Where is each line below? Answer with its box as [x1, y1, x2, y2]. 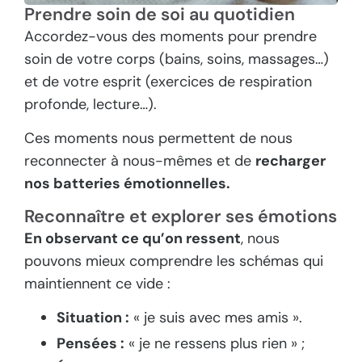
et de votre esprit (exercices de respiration [24, 72, 312, 92]
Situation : [57, 308, 129, 328]
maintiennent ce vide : [24, 273, 170, 293]
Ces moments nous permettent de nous [24, 128, 293, 149]
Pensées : [57, 333, 124, 353]
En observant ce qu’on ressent [24, 228, 241, 248]
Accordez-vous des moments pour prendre [24, 27, 317, 47]
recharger [255, 151, 326, 171]
